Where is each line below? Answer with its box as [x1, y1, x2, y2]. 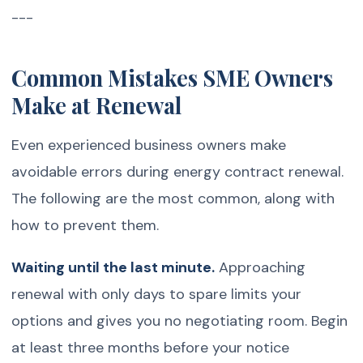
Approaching [215, 258, 306, 278]
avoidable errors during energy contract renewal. [11, 161, 344, 181]
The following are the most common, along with [11, 188, 335, 208]
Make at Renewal [11, 91, 182, 121]
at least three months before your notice [11, 338, 290, 358]
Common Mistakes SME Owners [11, 63, 334, 93]
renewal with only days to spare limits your [11, 284, 302, 305]
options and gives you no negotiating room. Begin [11, 311, 348, 331]
